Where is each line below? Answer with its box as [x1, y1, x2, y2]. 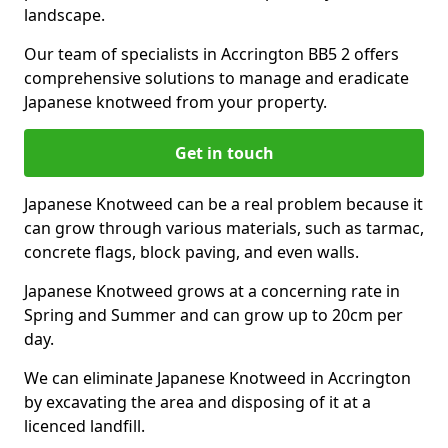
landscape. [24, 4, 105, 26]
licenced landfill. [24, 415, 145, 437]
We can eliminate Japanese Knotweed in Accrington [24, 367, 411, 389]
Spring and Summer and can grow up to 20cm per [24, 304, 403, 326]
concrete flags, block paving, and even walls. [24, 241, 359, 263]
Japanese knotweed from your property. [24, 91, 327, 113]
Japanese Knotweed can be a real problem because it [24, 193, 423, 215]
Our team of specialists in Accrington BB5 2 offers [24, 43, 399, 65]
